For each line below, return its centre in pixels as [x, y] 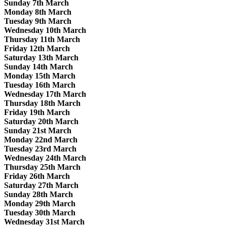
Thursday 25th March [42, 167]
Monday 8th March [38, 12]
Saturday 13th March [41, 57]
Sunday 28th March [39, 194]
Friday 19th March [37, 112]
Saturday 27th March [41, 185]
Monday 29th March [40, 203]
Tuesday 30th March [40, 212]
